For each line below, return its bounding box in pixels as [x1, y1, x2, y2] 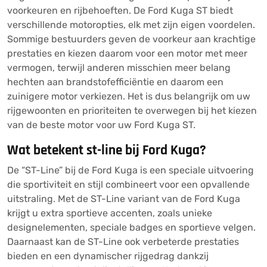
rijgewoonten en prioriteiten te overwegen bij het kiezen [7, 105, 257, 116]
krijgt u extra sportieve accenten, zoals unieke [7, 207, 212, 219]
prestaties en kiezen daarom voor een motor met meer [7, 48, 247, 59]
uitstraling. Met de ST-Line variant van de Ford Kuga [7, 193, 240, 204]
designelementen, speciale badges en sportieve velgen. [7, 222, 256, 233]
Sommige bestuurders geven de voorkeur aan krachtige [7, 33, 256, 45]
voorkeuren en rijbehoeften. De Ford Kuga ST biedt [7, 5, 233, 16]
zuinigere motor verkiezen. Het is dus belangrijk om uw [7, 91, 250, 102]
